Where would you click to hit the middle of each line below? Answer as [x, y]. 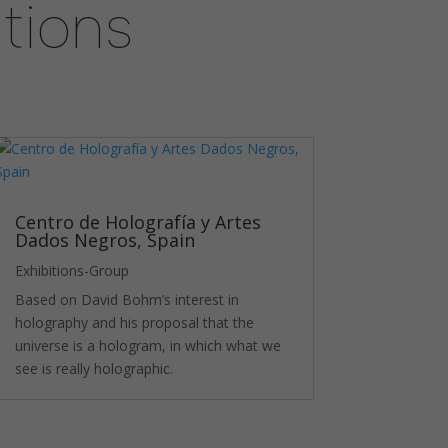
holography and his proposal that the [134, 323]
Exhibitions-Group [71, 271]
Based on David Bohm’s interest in [126, 300]
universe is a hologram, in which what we [147, 346]
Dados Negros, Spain [104, 240]
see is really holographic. [93, 369]
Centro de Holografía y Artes [137, 222]
